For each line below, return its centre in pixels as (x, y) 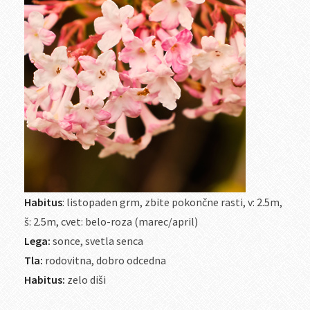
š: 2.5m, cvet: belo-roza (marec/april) (111, 221)
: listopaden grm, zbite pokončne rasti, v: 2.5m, (172, 202)
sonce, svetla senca (97, 241)
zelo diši (85, 280)
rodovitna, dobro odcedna (104, 260)
